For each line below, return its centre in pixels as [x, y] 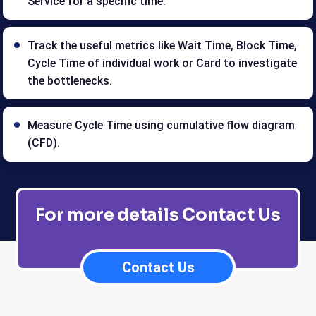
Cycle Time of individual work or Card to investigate [163, 63]
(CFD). [44, 143]
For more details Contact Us [158, 215]
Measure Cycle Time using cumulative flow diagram [162, 126]
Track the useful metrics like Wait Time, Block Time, [163, 46]
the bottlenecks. [70, 81]
